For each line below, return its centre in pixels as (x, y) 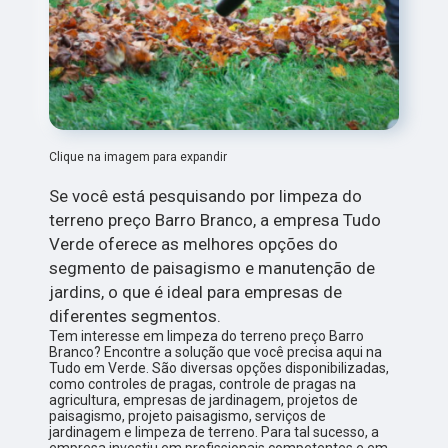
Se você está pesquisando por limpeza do (206, 196)
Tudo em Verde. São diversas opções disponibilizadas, (219, 368)
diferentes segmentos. (135, 316)
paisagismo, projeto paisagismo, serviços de (188, 416)
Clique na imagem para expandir (138, 157)
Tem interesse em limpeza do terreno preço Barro (207, 336)
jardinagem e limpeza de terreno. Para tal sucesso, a (214, 432)
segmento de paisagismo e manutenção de (212, 268)
